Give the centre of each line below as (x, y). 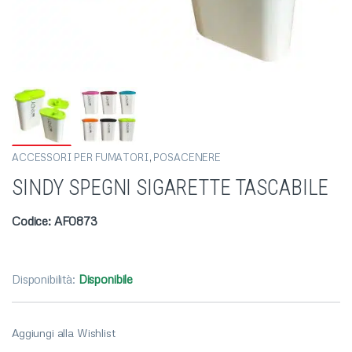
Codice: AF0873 (55, 220)
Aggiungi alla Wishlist (64, 332)
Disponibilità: (45, 279)
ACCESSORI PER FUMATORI (81, 158)
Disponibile (106, 279)
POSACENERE (187, 158)
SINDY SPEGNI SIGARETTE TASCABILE (170, 188)
